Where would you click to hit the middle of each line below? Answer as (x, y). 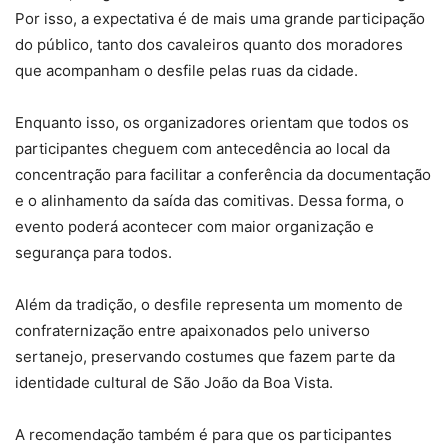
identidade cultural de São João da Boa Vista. (174, 382)
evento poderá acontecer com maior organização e (194, 226)
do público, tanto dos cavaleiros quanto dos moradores (209, 44)
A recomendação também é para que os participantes (203, 434)
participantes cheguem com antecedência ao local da (202, 148)
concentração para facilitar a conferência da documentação (223, 174)
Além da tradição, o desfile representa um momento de (209, 304)
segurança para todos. (93, 252)
